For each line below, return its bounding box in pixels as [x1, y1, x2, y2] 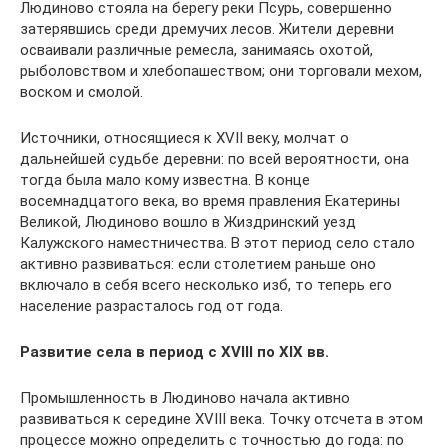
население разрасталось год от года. [20, 297, 283, 315]
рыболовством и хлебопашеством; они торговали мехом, [20, 62, 422, 80]
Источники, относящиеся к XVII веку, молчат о [20, 129, 349, 147]
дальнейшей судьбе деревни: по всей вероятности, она [20, 150, 409, 168]
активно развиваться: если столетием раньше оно [20, 255, 376, 273]
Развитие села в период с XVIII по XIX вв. [20, 343, 329, 361]
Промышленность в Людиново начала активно [20, 389, 350, 407]
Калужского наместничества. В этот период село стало [20, 234, 415, 252]
